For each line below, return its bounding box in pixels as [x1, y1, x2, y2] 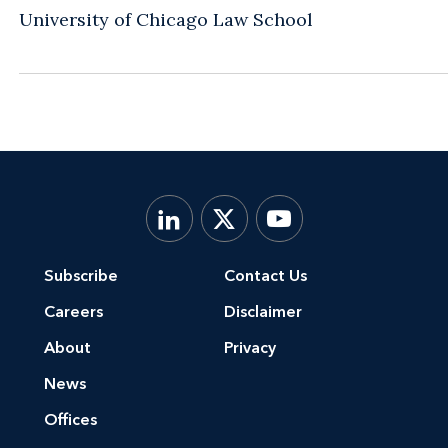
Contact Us [224, 266, 307, 286]
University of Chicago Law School [19, 8, 313, 32]
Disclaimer [224, 302, 302, 322]
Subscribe [44, 266, 118, 286]
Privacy [224, 338, 276, 358]
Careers [44, 302, 103, 322]
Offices [44, 410, 97, 430]
